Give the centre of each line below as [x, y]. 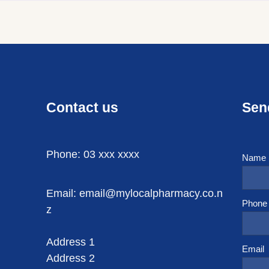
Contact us [82, 108]
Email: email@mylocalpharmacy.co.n [134, 194]
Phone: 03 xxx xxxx [92, 155]
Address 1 [70, 242]
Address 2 [70, 258]
